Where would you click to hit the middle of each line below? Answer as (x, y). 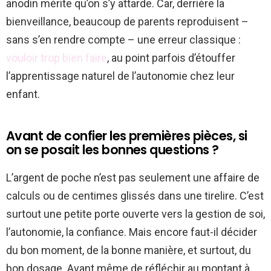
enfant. (23, 94)
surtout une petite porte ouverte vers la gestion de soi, (135, 214)
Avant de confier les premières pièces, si (127, 135)
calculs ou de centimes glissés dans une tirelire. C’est (135, 195)
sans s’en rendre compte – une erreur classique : (123, 39)
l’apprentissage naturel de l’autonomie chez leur (120, 76)
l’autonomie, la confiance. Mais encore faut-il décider (132, 232)
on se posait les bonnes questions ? (113, 149)
